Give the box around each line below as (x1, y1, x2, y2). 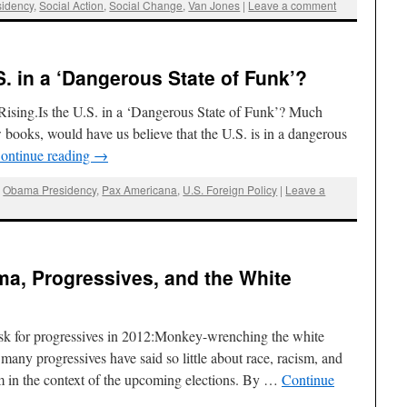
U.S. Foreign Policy (183, 181, 278, 197)
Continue (282, 370, 334, 390)
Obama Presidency (3, 181, 97, 197)
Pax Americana (102, 181, 178, 197)
